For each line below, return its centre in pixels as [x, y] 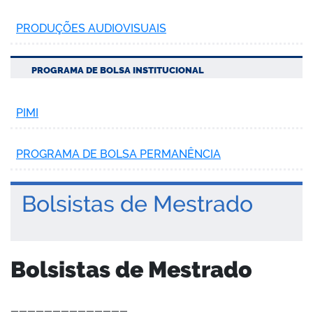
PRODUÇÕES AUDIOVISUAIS [91, 28]
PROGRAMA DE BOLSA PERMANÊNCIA [118, 154]
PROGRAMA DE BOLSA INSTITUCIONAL [118, 70]
